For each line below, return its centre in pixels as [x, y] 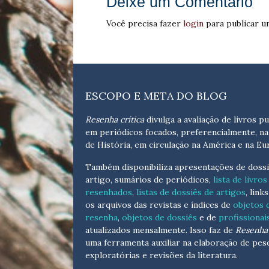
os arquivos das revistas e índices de [159, 205]
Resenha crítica [115, 120]
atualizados [109, 230]
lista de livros [240, 180]
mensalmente [159, 230]
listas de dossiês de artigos [190, 192]
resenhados [109, 192]
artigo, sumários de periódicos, [149, 180]
